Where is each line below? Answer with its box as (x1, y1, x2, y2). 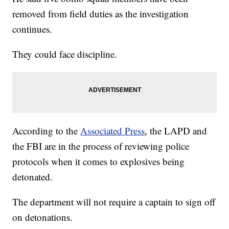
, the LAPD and (145, 124, 208, 138)
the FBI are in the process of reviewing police (12, 140, 190, 153)
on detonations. (12, 211, 73, 224)
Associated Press (80, 124, 145, 138)
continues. (12, 22, 53, 36)
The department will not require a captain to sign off (12, 195, 216, 209)
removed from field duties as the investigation (12, 7, 189, 20)
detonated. (12, 170, 53, 184)
